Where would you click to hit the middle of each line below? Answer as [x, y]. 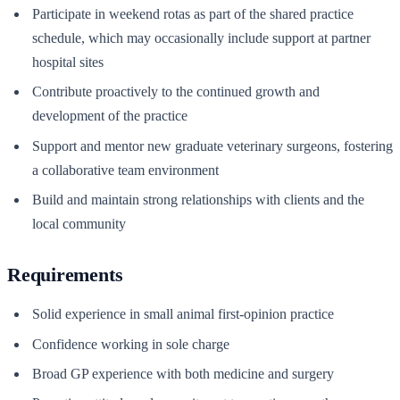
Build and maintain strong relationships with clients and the [198, 200]
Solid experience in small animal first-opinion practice [183, 314]
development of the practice [110, 116]
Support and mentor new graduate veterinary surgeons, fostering [212, 146]
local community [79, 224]
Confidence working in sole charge [131, 344]
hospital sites [68, 62]
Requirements [65, 275]
